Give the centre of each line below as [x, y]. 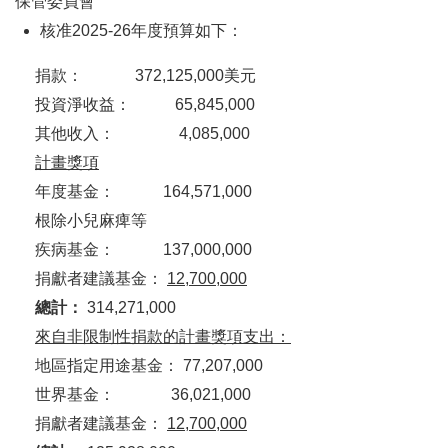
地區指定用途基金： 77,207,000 [149, 366]
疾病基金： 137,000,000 [143, 250]
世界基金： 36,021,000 [143, 395]
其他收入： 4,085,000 [142, 134]
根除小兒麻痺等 [91, 221]
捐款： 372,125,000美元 [145, 76]
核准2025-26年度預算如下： [141, 31]
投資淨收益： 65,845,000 [145, 105]
